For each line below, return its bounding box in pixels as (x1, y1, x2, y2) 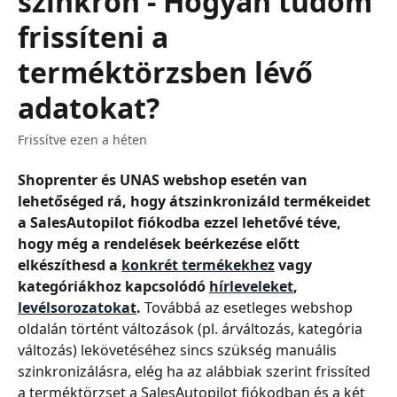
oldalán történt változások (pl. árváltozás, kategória (18, 319, 366, 339)
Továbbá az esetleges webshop (141, 298, 356, 317)
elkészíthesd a (18, 255, 121, 275)
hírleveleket (209, 276, 293, 296)
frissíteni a (18, 18, 168, 56)
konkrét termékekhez (121, 255, 275, 275)
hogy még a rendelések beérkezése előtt (18, 234, 303, 253)
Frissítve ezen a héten (18, 131, 147, 148)
